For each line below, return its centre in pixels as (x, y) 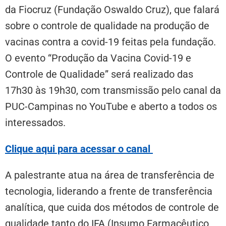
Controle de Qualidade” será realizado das (99, 74)
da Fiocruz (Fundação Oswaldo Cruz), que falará (112, 10)
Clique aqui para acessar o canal (79, 149)
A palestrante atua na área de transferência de (110, 175)
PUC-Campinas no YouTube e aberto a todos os (111, 107)
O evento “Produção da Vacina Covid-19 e (98, 58)
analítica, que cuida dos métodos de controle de (112, 208)
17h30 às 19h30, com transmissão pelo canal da (113, 91)
